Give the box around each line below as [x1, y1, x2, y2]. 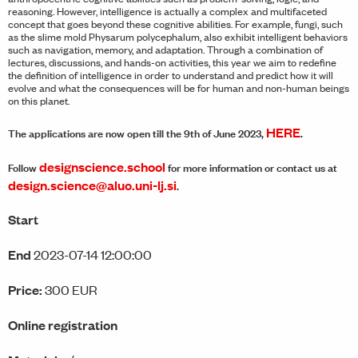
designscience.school [39, 157, 165, 177]
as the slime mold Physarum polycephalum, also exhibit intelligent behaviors [8, 29, 348, 45]
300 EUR [45, 280, 97, 299]
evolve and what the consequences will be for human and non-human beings [8, 80, 349, 96]
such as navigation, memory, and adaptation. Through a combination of [8, 42, 323, 58]
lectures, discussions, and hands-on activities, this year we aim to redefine [8, 54, 336, 70]
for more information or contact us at [165, 159, 337, 176]
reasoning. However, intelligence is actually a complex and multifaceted [8, 3, 327, 19]
